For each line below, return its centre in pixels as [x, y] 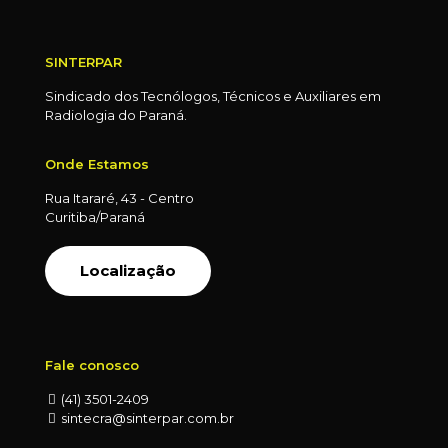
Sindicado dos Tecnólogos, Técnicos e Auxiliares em [213, 95]
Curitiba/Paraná [95, 216]
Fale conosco [92, 364]
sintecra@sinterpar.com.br [146, 417]
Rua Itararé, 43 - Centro [119, 197]
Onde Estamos [97, 163]
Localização [128, 270]
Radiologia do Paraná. [116, 114]
